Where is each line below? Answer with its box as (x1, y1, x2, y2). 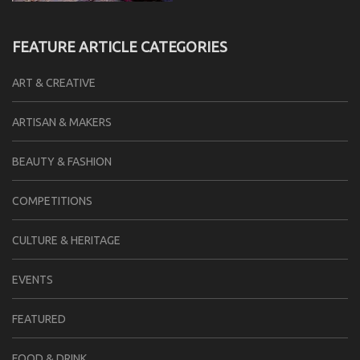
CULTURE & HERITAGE (12, 233, 121, 247)
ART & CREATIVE (12, 76, 96, 89)
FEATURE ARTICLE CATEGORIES (12, 38, 227, 55)
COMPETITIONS (12, 194, 92, 207)
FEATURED (12, 312, 66, 325)
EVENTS (12, 272, 53, 286)
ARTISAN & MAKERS (12, 115, 112, 129)
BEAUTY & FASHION (12, 154, 112, 168)
